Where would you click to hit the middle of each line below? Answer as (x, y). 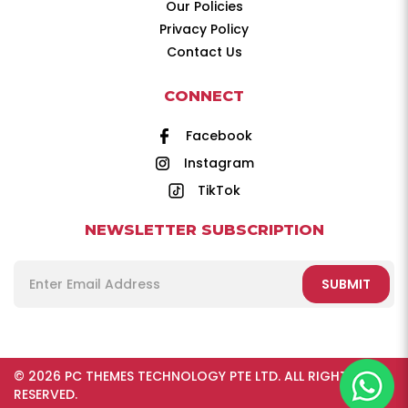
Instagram (219, 163)
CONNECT (204, 96)
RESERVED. (46, 394)
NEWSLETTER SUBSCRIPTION (204, 229)
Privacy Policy (204, 29)
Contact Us (204, 52)
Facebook (219, 136)
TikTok (219, 190)
